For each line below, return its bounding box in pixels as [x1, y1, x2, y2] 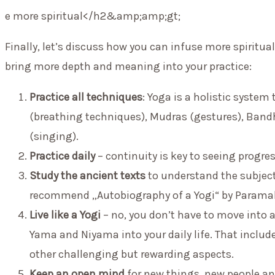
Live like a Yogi [29, 207, 101, 222]
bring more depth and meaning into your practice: [5, 59, 252, 73]
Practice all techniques [29, 90, 142, 104]
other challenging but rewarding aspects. [29, 247, 234, 261]
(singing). [29, 129, 79, 143]
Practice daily [29, 149, 95, 163]
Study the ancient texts [29, 168, 148, 182]
